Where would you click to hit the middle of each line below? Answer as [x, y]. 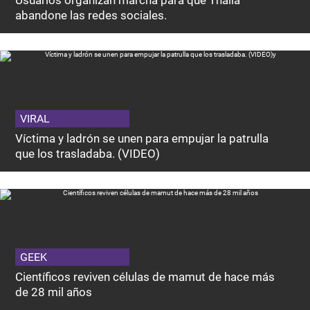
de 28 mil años [54, 292]
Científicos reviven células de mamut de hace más [145, 277]
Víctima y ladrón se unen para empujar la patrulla [142, 139]
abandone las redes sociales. [91, 16]
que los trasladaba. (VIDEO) [88, 154]
